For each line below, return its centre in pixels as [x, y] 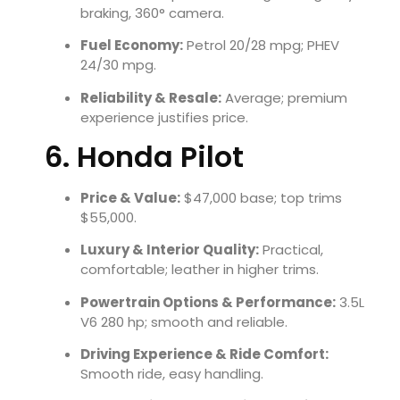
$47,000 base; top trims [261, 197]
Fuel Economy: [132, 46]
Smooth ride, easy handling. [172, 374]
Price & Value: [130, 197]
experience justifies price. [164, 117]
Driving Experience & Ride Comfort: [204, 354]
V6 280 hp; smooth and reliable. [184, 321]
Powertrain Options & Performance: [208, 302]
